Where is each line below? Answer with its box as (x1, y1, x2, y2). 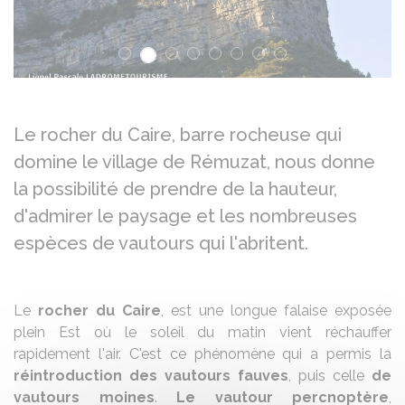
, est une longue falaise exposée (161, 302, 391, 319)
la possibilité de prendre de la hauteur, (14, 178, 337, 200)
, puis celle (288, 367, 372, 384)
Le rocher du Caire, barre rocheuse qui (14, 124, 342, 146)
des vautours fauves (129, 367, 288, 384)
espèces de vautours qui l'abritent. (14, 232, 308, 254)
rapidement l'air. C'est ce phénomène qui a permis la (14, 345, 391, 363)
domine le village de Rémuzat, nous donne (14, 151, 375, 173)
